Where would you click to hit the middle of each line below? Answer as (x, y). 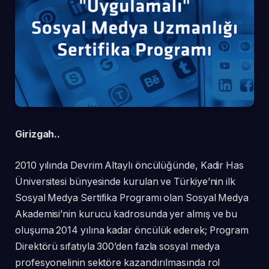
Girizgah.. (38, 134)
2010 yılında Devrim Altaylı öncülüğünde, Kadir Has (130, 165)
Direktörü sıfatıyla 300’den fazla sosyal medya (118, 246)
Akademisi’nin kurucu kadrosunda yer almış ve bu (126, 214)
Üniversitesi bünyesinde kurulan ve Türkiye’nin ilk (125, 181)
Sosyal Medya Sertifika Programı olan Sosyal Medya (132, 198)
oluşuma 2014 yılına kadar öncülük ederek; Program (132, 230)
